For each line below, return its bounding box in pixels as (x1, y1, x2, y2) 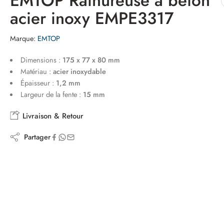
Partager (20, 131, 50, 142)
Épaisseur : (20, 77, 56, 88)
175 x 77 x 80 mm (62, 54, 120, 65)
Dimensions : (20, 54, 62, 65)
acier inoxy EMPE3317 (10, 6, 174, 30)
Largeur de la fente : (20, 89, 83, 99)
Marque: (10, 33, 35, 43)
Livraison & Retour (20, 110, 83, 121)
